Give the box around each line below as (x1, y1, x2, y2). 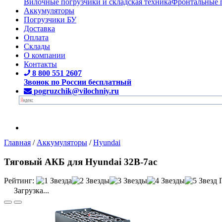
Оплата (24, 33, 49, 42)
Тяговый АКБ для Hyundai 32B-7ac (4, 156, 157, 167)
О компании (24, 51, 65, 59)
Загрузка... (12, 186, 49, 195)
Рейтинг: (4, 176, 34, 185)
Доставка (24, 24, 55, 33)
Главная (4, 138, 31, 147)
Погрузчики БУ (24, 15, 76, 24)
